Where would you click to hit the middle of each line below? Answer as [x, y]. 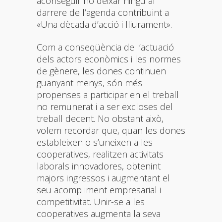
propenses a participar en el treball [108, 94]
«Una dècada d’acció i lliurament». [104, 24]
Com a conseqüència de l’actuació [105, 47]
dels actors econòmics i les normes [109, 59]
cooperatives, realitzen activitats [100, 154]
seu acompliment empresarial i [99, 190]
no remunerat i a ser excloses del [105, 106]
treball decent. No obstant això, [100, 118]
